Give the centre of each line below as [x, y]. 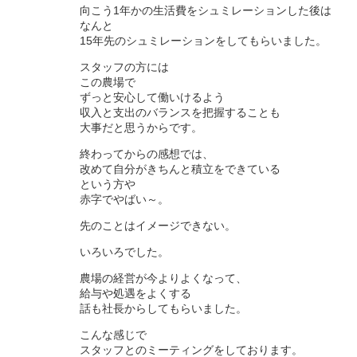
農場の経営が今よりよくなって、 [163, 278]
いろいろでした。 [124, 251]
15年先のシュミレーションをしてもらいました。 [203, 40]
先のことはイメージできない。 [158, 225]
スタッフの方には [124, 67]
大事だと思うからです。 [141, 127]
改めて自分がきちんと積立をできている [180, 169]
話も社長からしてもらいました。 [163, 308]
